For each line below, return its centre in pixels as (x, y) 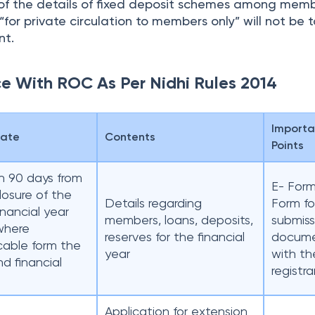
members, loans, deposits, (179, 220)
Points (288, 145)
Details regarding (154, 203)
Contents (130, 137)
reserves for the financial (175, 237)
